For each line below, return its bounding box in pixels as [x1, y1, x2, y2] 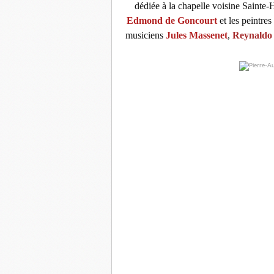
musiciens [125, 29, 166, 40]
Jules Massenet [166, 29, 228, 40]
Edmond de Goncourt [126, 15, 217, 26]
